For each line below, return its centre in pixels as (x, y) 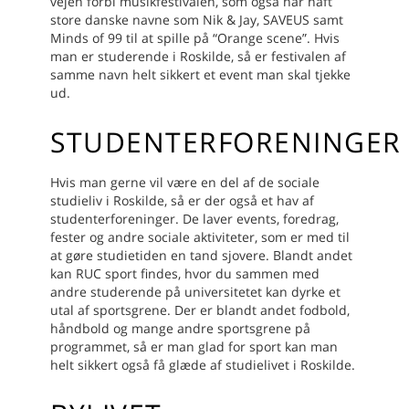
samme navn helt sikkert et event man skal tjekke (200, 75)
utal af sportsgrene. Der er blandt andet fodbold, (200, 310)
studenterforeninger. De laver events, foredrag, (194, 219)
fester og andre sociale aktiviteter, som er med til (200, 237)
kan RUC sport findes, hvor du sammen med (185, 274)
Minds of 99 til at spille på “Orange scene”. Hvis (195, 38)
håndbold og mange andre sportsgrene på (180, 329)
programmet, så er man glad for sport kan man (194, 347)
